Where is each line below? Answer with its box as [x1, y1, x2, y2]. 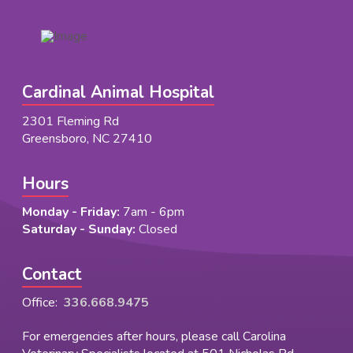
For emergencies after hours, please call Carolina [22, 328, 286, 346]
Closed [136, 221, 177, 239]
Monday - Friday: [22, 203, 120, 221]
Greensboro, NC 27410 [22, 130, 152, 148]
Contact [22, 263, 82, 286]
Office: [22, 294, 64, 312]
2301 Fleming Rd [22, 113, 119, 131]
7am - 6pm [120, 203, 184, 221]
